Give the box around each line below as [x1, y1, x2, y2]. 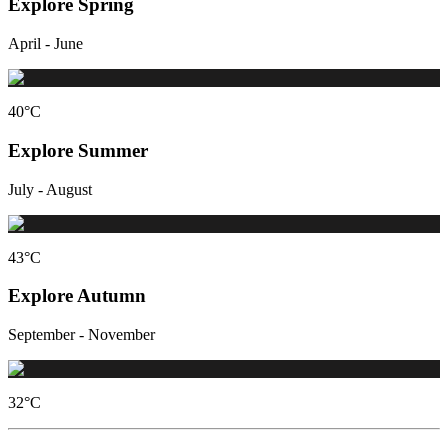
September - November [8, 326, 155, 344]
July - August [8, 180, 92, 198]
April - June [8, 35, 83, 53]
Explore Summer [8, 139, 148, 161]
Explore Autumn [8, 285, 146, 307]
